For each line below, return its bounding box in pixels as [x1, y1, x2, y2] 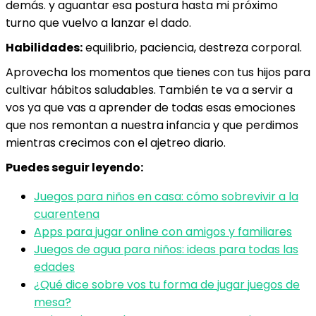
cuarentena [34, 206, 99, 222]
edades [34, 259, 75, 275]
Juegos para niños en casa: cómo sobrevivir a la [34, 188, 298, 205]
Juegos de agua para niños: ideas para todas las [34, 241, 298, 257]
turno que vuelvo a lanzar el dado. [6, 15, 191, 31]
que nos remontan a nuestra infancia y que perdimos [6, 117, 298, 133]
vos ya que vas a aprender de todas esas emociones [6, 99, 296, 116]
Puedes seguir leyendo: [6, 159, 143, 176]
